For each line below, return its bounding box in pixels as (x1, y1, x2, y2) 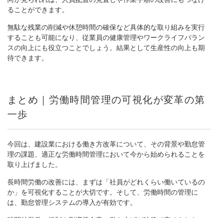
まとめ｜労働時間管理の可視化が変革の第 (7, 94, 205, 105)
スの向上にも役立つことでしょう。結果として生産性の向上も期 (7, 44, 205, 52)
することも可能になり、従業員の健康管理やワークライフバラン (7, 34, 205, 41)
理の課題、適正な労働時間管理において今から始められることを (7, 150, 205, 158)
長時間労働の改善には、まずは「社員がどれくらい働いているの (7, 178, 205, 186)
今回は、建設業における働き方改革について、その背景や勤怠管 (7, 140, 205, 148)
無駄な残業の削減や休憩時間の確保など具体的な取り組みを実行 (7, 23, 205, 31)
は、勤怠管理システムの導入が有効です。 (7, 199, 137, 206)
